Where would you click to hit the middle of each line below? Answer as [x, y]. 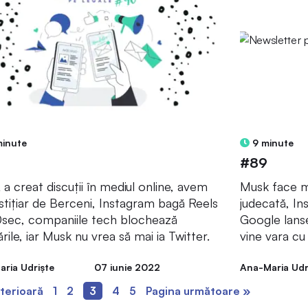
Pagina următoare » [198, 290]
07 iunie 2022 [127, 267]
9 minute [271, 142]
